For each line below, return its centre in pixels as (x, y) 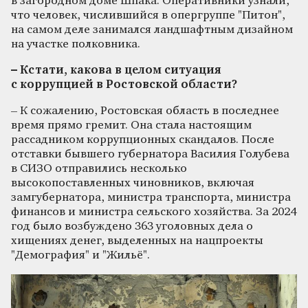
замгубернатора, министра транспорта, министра (151, 197)
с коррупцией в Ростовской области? (124, 85)
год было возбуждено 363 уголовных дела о (132, 226)
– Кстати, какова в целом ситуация (116, 70)
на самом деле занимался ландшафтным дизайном (152, 30)
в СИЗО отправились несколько (99, 168)
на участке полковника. (76, 44)
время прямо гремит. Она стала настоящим (131, 125)
